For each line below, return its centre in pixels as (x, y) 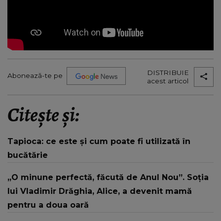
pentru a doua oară (48, 205)
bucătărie (28, 155)
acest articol (168, 81)
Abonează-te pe (35, 76)
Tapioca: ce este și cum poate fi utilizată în (99, 141)
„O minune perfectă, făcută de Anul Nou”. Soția (108, 177)
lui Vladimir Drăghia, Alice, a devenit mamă (100, 191)
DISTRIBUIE (168, 72)
